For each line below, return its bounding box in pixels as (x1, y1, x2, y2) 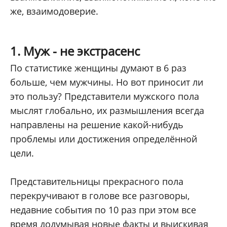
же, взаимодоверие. (10, 5, 98, 18)
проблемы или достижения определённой (10, 133, 197, 145)
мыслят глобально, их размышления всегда (10, 104, 204, 117)
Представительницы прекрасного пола (10, 175, 183, 188)
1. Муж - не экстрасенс (10, 43, 140, 60)
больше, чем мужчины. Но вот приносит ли (10, 76, 203, 89)
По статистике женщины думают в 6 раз (10, 62, 186, 74)
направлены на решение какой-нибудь (10, 119, 183, 131)
